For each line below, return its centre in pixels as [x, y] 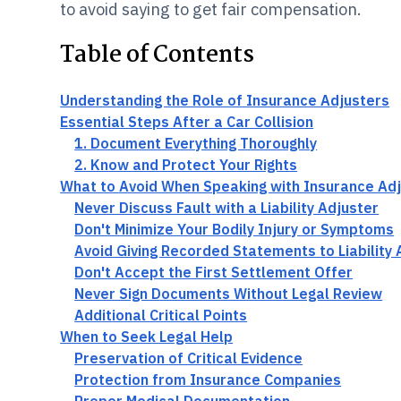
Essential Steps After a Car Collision [187, 122]
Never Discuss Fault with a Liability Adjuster [227, 208]
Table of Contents [158, 55]
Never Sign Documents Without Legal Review [229, 294]
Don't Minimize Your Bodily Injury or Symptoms [235, 229]
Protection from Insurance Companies [208, 380]
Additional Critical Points [161, 315]
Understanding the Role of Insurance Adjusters [225, 100]
